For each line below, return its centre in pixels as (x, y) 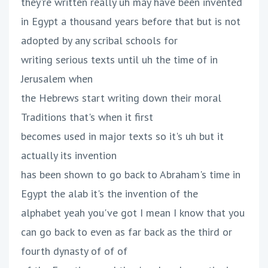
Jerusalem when (57, 79)
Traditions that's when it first (87, 117)
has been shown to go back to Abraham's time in (131, 175)
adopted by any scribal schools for (99, 41)
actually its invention (69, 156)
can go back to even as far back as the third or (127, 232)
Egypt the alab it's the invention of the (109, 194)
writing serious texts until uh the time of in (119, 60)
